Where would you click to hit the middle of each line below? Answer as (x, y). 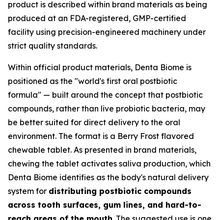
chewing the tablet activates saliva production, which (109, 164)
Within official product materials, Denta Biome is (100, 67)
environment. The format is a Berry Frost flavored (101, 136)
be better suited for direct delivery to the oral (94, 122)
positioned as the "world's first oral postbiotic (93, 81)
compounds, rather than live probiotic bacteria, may (107, 109)
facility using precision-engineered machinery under (107, 32)
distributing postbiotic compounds (120, 191)
